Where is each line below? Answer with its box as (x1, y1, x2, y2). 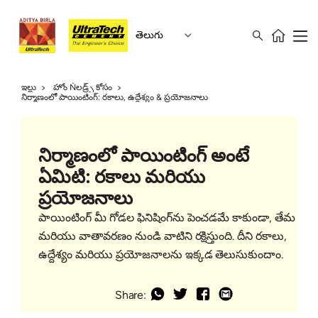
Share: (114, 288, 147, 302)
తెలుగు (136, 29, 163, 41)
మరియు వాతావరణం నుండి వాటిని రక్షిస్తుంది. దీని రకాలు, (38, 229, 287, 243)
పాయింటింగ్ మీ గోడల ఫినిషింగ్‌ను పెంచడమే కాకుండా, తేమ (38, 211, 296, 225)
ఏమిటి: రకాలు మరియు (38, 165, 205, 189)
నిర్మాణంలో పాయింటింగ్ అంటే (38, 144, 249, 168)
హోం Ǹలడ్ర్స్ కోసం (53, 82, 112, 92)
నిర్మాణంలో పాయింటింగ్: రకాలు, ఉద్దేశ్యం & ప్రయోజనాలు (21, 92, 210, 102)
